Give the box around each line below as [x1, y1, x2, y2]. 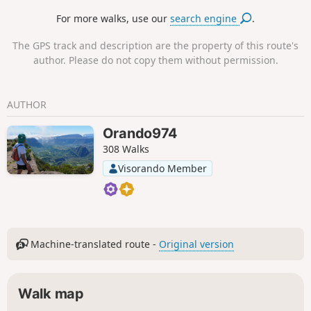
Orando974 [102, 124, 178, 142]
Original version [159, 237, 235, 251]
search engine [170, 12, 240, 26]
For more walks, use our [56, 12, 171, 26]
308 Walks [102, 142, 149, 155]
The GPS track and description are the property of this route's [12, 38, 299, 52]
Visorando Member [117, 161, 207, 175]
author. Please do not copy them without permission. [33, 53, 278, 67]
